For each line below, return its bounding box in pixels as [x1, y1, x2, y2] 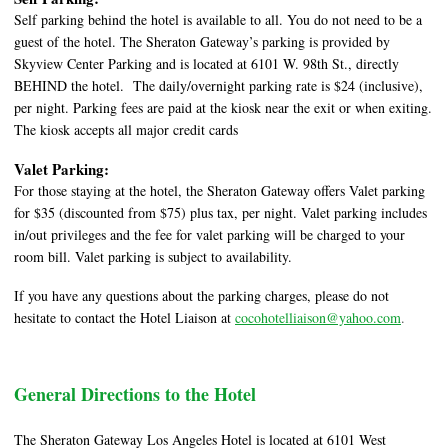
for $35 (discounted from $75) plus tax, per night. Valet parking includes [14, 203, 427, 223]
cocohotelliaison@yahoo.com [235, 308, 401, 328]
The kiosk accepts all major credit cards [14, 120, 238, 140]
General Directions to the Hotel [14, 381, 256, 408]
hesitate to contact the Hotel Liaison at [14, 308, 231, 328]
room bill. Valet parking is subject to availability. [14, 247, 292, 267]
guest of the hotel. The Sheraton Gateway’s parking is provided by [14, 32, 390, 52]
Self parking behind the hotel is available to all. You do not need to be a [14, 10, 422, 30]
